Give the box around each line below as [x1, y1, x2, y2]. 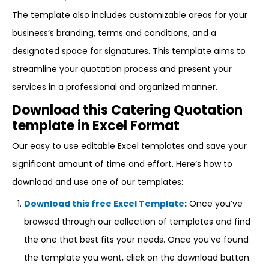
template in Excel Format [12, 116, 180, 135]
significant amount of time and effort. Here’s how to [12, 158, 232, 170]
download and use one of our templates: [12, 176, 183, 188]
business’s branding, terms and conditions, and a [12, 27, 216, 39]
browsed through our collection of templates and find [24, 216, 250, 228]
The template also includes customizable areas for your [12, 9, 247, 21]
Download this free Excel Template [24, 198, 184, 210]
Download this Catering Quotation [12, 101, 243, 119]
